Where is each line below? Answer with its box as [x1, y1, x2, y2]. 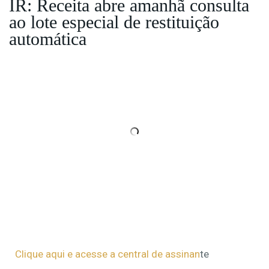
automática [9, 29, 86, 49]
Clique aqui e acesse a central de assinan [15, 248, 200, 261]
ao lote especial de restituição [9, 12, 219, 32]
